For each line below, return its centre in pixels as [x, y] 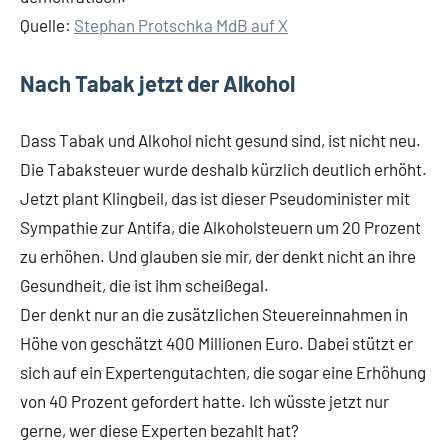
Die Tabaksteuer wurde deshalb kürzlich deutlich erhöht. [223, 169]
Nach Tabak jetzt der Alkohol [157, 83]
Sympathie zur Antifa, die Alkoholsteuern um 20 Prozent [220, 227]
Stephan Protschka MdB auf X [181, 25]
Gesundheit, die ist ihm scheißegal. [144, 285]
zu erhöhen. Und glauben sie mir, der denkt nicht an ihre [218, 256]
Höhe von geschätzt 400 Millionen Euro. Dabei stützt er [216, 343]
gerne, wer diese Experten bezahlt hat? [159, 430]
